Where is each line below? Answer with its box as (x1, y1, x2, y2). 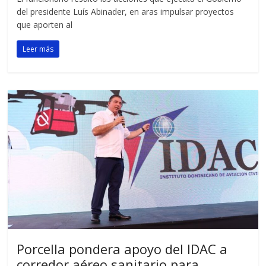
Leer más (23, 43, 54, 54)
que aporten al (17, 18, 73, 30)
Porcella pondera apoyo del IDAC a (17, 240, 228, 258)
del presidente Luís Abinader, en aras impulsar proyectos (17, 5, 235, 17)
